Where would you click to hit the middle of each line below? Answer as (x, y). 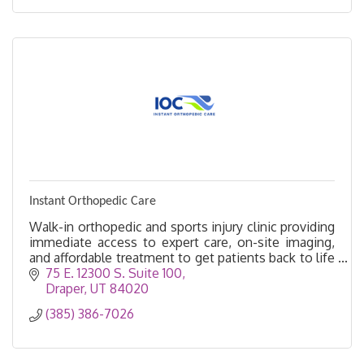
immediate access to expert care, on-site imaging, (182, 242)
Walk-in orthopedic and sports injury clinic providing (182, 226)
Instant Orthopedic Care (93, 201)
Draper (65, 289)
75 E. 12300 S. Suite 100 (114, 273)
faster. (48, 273)
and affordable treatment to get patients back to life (182, 257)
